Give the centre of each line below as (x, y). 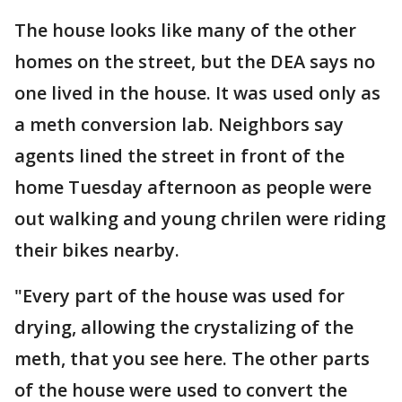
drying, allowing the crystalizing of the (184, 327)
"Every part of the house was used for (179, 296)
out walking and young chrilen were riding (200, 218)
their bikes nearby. (99, 250)
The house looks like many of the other (185, 30)
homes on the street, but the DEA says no (195, 61)
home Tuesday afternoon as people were (193, 187)
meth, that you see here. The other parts (192, 358)
